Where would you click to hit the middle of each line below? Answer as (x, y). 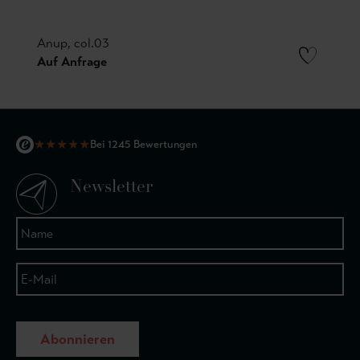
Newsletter (111, 188)
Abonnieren (77, 339)
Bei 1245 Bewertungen (143, 144)
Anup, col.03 (73, 43)
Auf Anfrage (72, 61)
